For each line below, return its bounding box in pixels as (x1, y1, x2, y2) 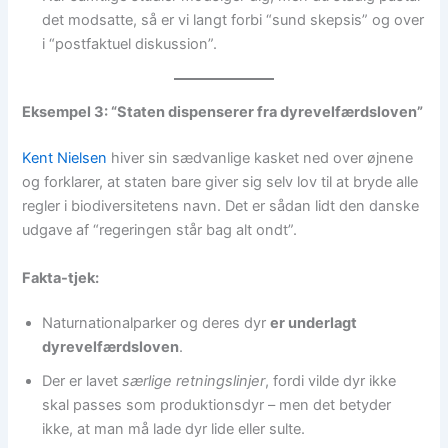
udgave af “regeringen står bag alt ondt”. (22, 221, 298, 240)
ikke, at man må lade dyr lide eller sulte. (42, 420, 306, 439)
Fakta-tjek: (22, 268, 100, 287)
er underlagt (270, 314, 358, 333)
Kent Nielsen (22, 149, 108, 168)
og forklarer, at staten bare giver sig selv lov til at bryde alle (22, 173, 419, 192)
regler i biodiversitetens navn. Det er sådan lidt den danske (22, 197, 420, 216)
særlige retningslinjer (122, 372, 266, 391)
